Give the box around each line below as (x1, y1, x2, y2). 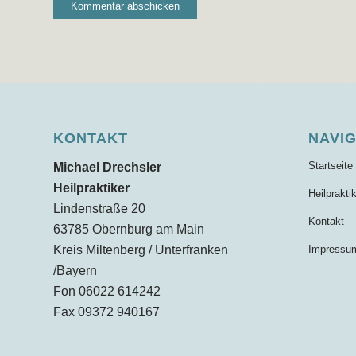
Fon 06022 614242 (53, 284, 161, 298)
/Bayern (53, 263, 97, 277)
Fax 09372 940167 (53, 304, 160, 319)
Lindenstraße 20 (53, 201, 145, 215)
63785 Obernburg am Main (53, 222, 204, 236)
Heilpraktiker (53, 180, 130, 195)
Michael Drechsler (53, 160, 161, 174)
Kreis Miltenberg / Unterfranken (53, 242, 228, 257)
